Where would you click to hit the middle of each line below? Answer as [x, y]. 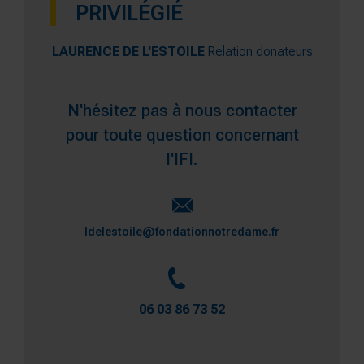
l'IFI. [182, 159]
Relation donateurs [260, 51]
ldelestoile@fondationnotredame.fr [182, 232]
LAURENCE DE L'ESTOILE [128, 51]
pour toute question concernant [182, 134]
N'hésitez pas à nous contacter [182, 110]
